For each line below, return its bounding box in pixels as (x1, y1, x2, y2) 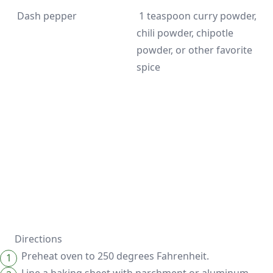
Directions (15, 232, 62, 246)
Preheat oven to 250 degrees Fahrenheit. (21, 249, 209, 263)
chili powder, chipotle (136, 26, 233, 40)
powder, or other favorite (136, 43, 252, 57)
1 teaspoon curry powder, (136, 9, 257, 23)
